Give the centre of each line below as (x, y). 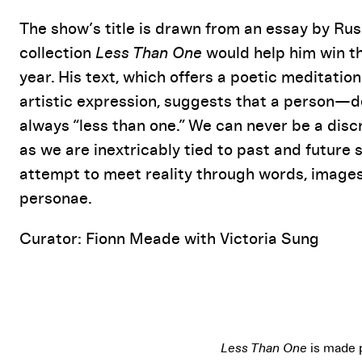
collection (57, 54)
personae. (56, 199)
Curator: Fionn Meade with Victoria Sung (169, 240)
